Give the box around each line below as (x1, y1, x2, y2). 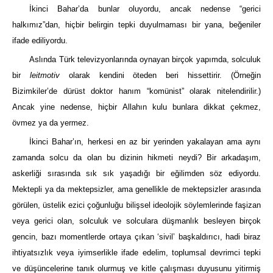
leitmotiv (29, 71, 69, 80)
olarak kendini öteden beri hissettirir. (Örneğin (68, 71, 261, 80)
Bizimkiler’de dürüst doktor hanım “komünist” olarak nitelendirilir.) (12, 87, 261, 96)
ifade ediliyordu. (12, 35, 68, 45)
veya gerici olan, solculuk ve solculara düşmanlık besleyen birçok (12, 216, 261, 226)
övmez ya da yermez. (12, 118, 89, 128)
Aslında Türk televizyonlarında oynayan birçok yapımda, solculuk (29, 55, 261, 65)
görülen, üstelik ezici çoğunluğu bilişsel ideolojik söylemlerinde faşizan (12, 200, 261, 210)
